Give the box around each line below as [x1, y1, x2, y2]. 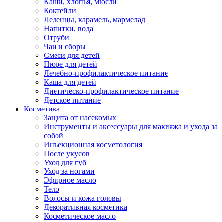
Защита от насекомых [44, 113, 116, 122]
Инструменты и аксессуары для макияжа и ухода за [44, 122, 218, 131]
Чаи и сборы [44, 42, 86, 51]
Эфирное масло [44, 176, 96, 184]
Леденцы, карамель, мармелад [44, 15, 145, 24]
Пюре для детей [44, 60, 97, 68]
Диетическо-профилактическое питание [44, 87, 179, 95]
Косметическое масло [44, 212, 116, 220]
